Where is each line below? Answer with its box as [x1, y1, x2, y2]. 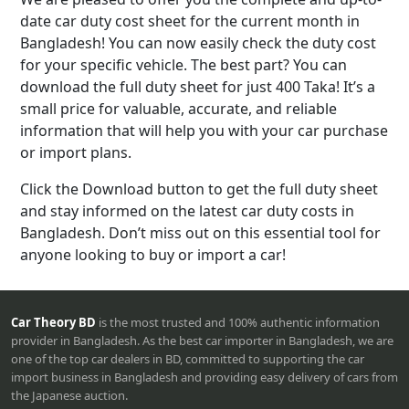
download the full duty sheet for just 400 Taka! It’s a [20, 77, 375, 98]
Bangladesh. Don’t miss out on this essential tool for [20, 223, 381, 244]
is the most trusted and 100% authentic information [96, 313, 380, 330]
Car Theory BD [11, 313, 96, 330]
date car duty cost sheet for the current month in [20, 11, 360, 32]
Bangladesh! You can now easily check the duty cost [20, 33, 376, 54]
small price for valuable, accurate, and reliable [20, 99, 337, 120]
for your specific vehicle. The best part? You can [20, 55, 347, 76]
